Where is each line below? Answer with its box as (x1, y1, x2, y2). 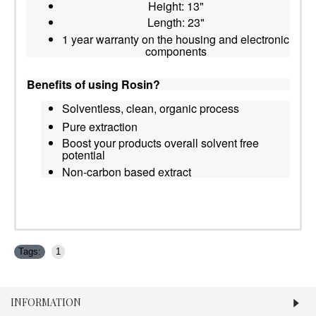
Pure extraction (62, 119, 138, 135)
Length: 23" (147, 14, 205, 31)
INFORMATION (11, 295, 81, 309)
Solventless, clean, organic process (62, 99, 239, 116)
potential (62, 147, 105, 164)
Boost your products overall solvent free (62, 135, 259, 152)
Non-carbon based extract (62, 163, 191, 180)
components (145, 42, 207, 59)
